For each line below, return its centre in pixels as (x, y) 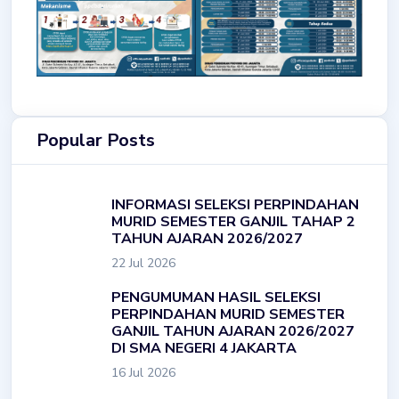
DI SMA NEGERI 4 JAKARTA (204, 348)
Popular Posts (96, 140)
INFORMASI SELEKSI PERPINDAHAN (235, 204)
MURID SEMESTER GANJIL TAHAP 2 (233, 221)
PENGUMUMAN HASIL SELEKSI (216, 297)
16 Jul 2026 (143, 372)
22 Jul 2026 (143, 263)
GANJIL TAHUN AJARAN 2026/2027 (233, 331)
